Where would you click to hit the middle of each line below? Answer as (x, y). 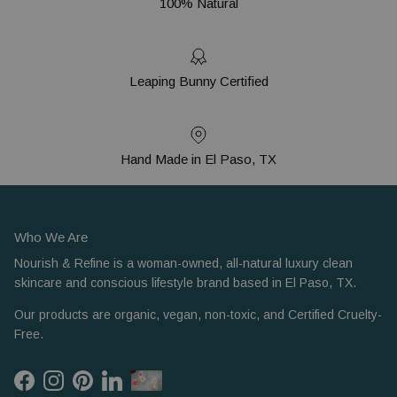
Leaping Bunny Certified (198, 82)
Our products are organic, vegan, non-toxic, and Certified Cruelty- (198, 315)
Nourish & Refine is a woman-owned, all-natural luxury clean (183, 264)
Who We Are (51, 237)
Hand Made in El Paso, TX (198, 160)
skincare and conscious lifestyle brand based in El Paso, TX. (185, 283)
